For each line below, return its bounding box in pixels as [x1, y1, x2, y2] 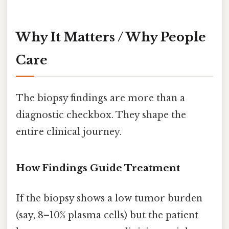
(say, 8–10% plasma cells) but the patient [16, 209, 198, 221]
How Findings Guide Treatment [16, 162, 180, 174]
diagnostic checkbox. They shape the [16, 109, 186, 121]
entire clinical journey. [16, 126, 122, 138]
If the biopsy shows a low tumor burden [16, 192, 202, 204]
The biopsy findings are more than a [16, 92, 185, 104]
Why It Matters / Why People [16, 29, 206, 44]
